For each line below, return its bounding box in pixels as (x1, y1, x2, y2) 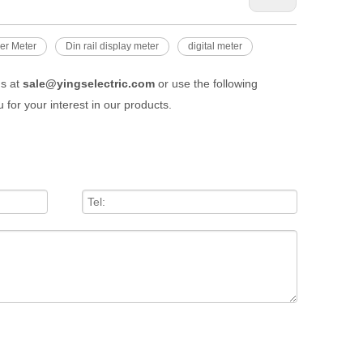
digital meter (188, 41, 242, 52)
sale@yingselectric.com (23, 77, 155, 90)
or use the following (155, 77, 258, 90)
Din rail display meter (66, 41, 159, 52)
